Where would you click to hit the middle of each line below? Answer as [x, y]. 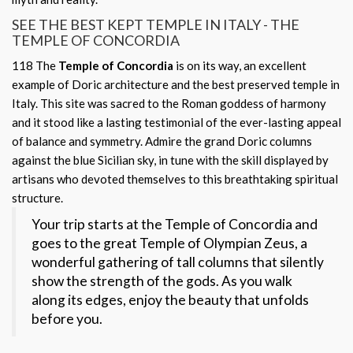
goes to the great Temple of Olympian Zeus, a [169, 243]
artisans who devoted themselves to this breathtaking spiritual [175, 179]
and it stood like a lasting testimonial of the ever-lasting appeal [176, 122]
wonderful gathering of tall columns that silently [178, 262]
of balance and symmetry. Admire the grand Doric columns [162, 141]
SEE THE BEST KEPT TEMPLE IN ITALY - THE [156, 24]
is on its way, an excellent [240, 65]
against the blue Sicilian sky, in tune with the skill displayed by [170, 160]
